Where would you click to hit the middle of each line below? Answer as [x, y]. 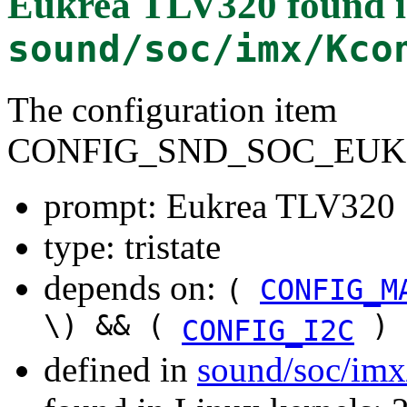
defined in [120, 369]
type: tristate [132, 246]
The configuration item [172, 109]
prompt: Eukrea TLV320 [219, 205]
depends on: [134, 287]
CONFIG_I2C [268, 330]
